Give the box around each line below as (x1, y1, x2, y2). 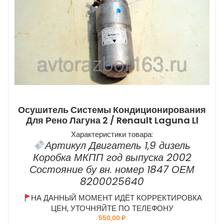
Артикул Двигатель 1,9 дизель (44, 138, 190, 153)
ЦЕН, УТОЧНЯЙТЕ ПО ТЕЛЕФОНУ (50, 203, 173, 214)
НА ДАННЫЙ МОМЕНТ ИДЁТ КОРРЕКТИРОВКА (30, 192, 202, 203)
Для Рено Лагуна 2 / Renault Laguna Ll (25, 114, 198, 127)
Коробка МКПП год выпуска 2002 (32, 150, 191, 165)
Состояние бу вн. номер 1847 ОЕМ (29, 162, 194, 177)
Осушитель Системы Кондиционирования (18, 103, 206, 116)
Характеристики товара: (71, 129, 153, 140)
